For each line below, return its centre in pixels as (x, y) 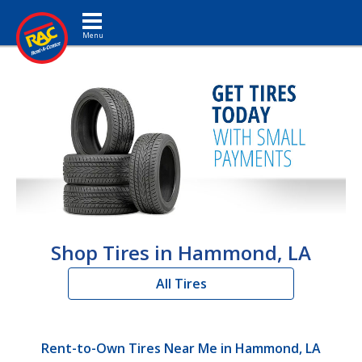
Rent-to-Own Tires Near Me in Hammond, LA (181, 348)
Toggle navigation (118, 12)
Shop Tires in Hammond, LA (181, 252)
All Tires (181, 283)
